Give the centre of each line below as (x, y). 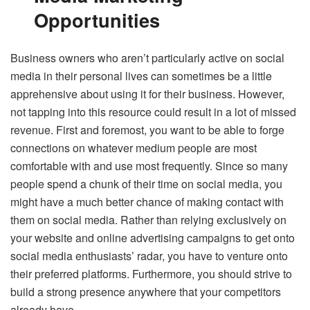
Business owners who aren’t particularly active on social (147, 58)
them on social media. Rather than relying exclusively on (148, 220)
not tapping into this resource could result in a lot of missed (153, 112)
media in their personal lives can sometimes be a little (141, 76)
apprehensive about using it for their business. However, (147, 94)
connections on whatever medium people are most (134, 148)
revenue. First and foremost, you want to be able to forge (147, 130)
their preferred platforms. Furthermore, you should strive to (151, 274)
